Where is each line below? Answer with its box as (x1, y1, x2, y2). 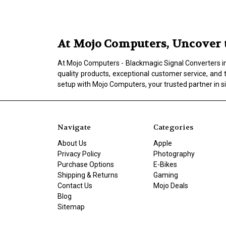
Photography (153, 149, 195, 158)
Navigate (58, 122, 91, 132)
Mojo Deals (153, 181, 188, 190)
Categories (153, 122, 193, 132)
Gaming (153, 171, 178, 179)
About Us (58, 139, 87, 147)
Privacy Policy (58, 149, 101, 158)
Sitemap (58, 202, 85, 211)
